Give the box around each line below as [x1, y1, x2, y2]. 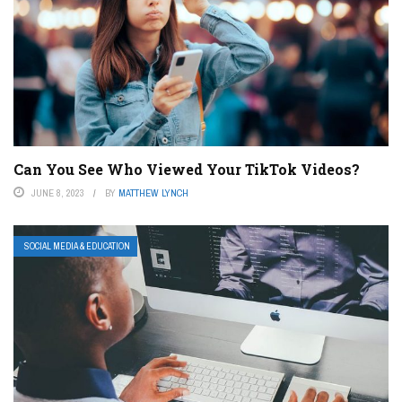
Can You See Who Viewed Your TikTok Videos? [13, 160, 360, 179]
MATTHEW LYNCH [118, 187, 188, 200]
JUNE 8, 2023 [31, 187, 84, 200]
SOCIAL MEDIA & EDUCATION [24, 240, 130, 253]
